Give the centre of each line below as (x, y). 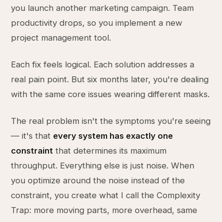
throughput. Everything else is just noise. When (103, 166)
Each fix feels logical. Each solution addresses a (103, 64)
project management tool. (61, 38)
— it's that (32, 136)
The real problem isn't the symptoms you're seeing (111, 121)
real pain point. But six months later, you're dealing (110, 79)
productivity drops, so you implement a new (97, 23)
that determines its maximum (110, 151)
